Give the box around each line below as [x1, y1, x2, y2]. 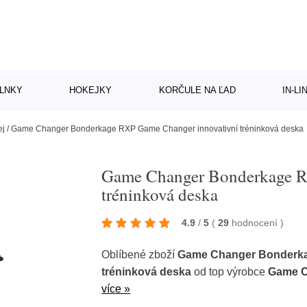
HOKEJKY [69, 85, 112, 95]
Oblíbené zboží [101, 249, 178, 260]
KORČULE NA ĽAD [158, 85, 236, 95]
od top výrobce [191, 266, 269, 278]
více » [101, 283, 131, 295]
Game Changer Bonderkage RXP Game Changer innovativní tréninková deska [11, 124, 304, 134]
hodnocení [232, 217, 281, 228]
